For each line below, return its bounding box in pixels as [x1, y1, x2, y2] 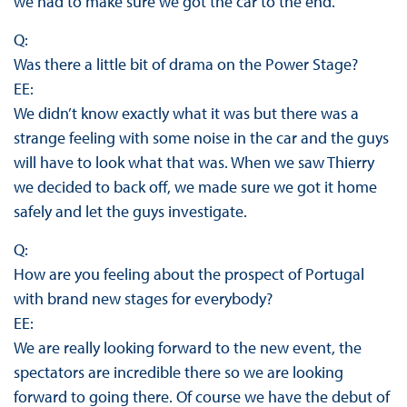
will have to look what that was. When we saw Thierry [13, 152, 374, 174]
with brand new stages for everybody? [13, 288, 273, 310]
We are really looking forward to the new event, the [13, 337, 362, 359]
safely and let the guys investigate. [13, 201, 247, 223]
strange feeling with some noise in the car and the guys [13, 127, 389, 149]
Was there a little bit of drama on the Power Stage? [13, 54, 358, 75]
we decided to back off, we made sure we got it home [13, 176, 377, 198]
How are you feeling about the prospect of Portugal [13, 263, 364, 285]
